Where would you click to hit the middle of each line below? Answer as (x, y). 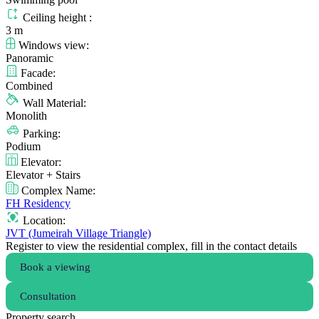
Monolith (26, 116)
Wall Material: (53, 103)
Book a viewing (55, 267)
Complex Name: (57, 191)
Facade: (37, 73)
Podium (23, 147)
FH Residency (38, 204)
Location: (43, 221)
